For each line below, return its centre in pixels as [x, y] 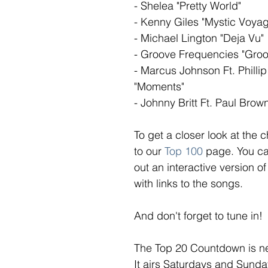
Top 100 [184, 151]
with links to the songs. [190, 184]
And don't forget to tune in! [198, 216]
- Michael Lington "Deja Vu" [199, 38]
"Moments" [159, 87]
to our [149, 151]
